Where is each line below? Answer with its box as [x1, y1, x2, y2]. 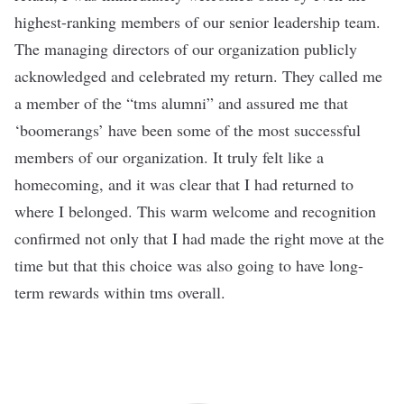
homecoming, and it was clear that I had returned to [14, 173, 353, 195]
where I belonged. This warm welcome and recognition [14, 200, 376, 222]
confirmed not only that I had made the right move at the [14, 227, 384, 249]
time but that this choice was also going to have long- [14, 254, 363, 276]
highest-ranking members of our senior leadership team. [14, 11, 381, 32]
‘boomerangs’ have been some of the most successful [14, 119, 361, 141]
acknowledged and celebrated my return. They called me [14, 65, 382, 87]
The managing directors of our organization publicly [14, 38, 357, 60]
